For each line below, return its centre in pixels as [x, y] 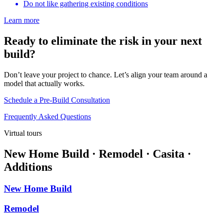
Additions [28, 167]
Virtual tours [23, 133]
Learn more [22, 20]
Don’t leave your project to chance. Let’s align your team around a [106, 75]
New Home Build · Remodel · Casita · [98, 154]
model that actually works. [44, 84]
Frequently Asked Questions [47, 117]
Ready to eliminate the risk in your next [103, 41]
